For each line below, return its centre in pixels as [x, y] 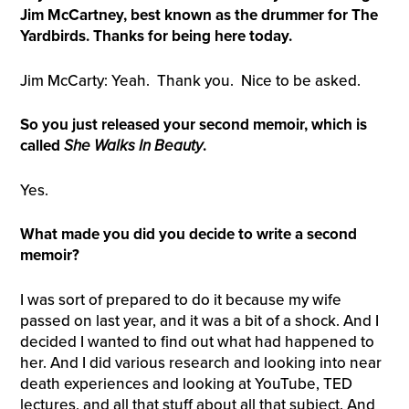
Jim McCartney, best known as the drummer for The [199, 16]
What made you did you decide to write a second [188, 235]
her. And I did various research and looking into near [200, 362]
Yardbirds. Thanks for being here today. [156, 37]
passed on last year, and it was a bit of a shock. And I [199, 320]
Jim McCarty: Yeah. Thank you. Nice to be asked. [190, 80]
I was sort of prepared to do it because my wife [180, 299]
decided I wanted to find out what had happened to [197, 341]
